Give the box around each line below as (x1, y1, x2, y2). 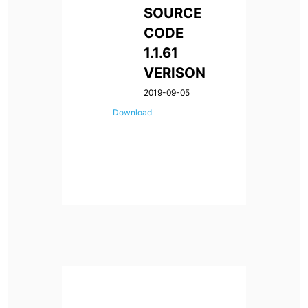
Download (112, 107, 152, 118)
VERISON (144, 64, 206, 82)
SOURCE (144, 4, 202, 22)
